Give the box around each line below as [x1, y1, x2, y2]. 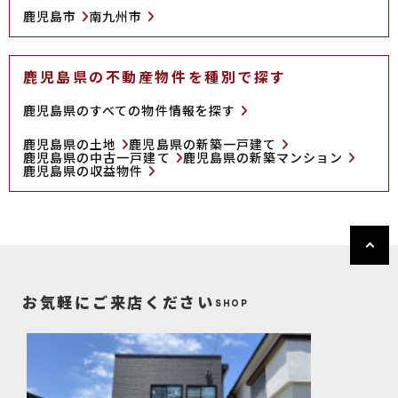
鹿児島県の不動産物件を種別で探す [23, 66, 287, 87]
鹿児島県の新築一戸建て [129, 135, 276, 153]
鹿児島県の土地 [23, 135, 117, 153]
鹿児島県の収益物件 [23, 162, 144, 179]
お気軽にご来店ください [22, 291, 215, 313]
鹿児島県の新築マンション [182, 148, 344, 166]
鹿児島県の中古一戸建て [23, 148, 171, 166]
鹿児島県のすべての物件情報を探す [23, 101, 235, 119]
